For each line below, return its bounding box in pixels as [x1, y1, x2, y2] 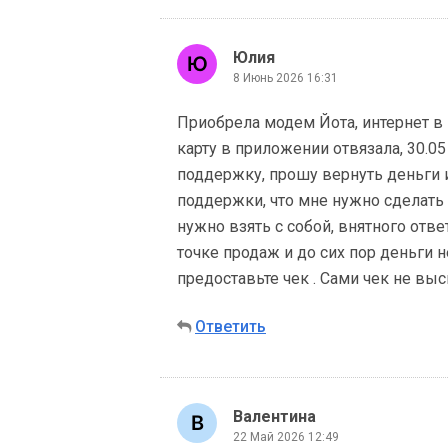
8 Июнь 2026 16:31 [233, 70, 338, 85]
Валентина [233, 406, 316, 426]
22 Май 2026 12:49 [233, 429, 339, 444]
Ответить [195, 317, 266, 336]
